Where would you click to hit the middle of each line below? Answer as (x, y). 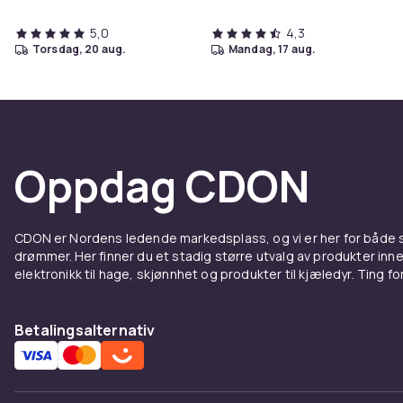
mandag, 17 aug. (277, 49)
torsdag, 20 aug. (83, 49)
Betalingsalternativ (85, 330)
